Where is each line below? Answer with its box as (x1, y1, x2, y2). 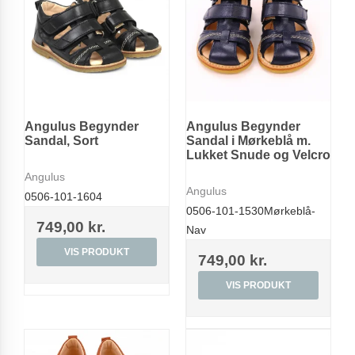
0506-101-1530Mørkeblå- (186, 204, 315, 217)
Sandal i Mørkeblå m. (186, 134, 311, 148)
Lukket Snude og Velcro (186, 148, 330, 162)
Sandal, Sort (25, 134, 98, 148)
